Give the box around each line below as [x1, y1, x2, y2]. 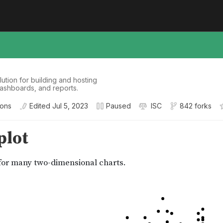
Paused [106, 102, 131, 110]
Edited [29, 102, 50, 110]
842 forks [180, 102, 212, 110]
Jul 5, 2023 [52, 102, 88, 110]
